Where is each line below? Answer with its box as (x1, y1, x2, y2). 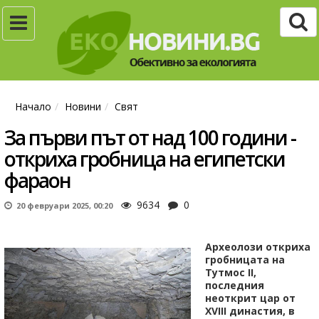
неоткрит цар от (204, 291, 296, 305)
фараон (4, 167, 70, 194)
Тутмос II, (204, 266, 256, 280)
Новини (65, 100, 101, 114)
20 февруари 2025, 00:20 (12, 200, 113, 211)
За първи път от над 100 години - (4, 124, 296, 152)
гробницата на (204, 253, 285, 267)
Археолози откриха (204, 240, 310, 254)
